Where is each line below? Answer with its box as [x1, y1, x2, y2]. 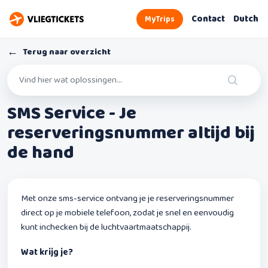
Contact [191, 12, 225, 26]
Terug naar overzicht [23, 45, 111, 59]
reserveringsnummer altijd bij [7, 118, 255, 148]
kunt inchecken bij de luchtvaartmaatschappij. [21, 220, 191, 234]
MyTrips [145, 13, 175, 26]
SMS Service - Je [7, 99, 136, 128]
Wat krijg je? [21, 245, 73, 260]
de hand [7, 138, 74, 167]
